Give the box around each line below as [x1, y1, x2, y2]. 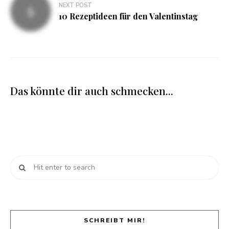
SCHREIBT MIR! [84, 216, 145, 224]
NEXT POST [59, 2, 92, 10]
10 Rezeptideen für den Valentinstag [59, 11, 198, 22]
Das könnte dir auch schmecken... [10, 83, 173, 98]
